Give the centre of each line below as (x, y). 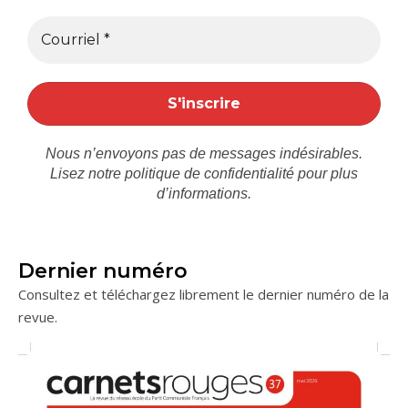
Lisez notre (87, 173)
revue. (38, 317)
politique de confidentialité (209, 173)
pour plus (326, 173)
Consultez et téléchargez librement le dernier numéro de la (204, 294)
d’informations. (204, 194)
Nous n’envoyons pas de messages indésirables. (204, 153)
